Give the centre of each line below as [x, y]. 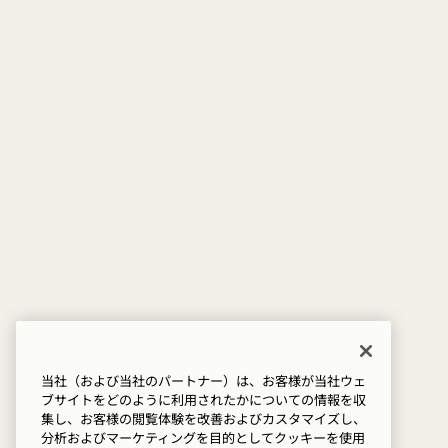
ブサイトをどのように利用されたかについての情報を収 [203, 400]
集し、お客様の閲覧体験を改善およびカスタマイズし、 [203, 419]
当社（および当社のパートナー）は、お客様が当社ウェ [203, 381]
